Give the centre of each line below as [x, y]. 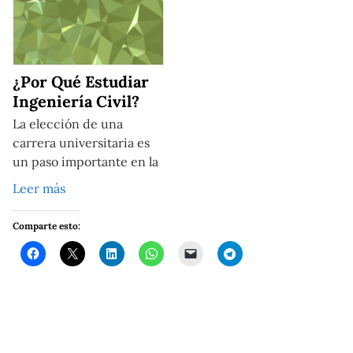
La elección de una [68, 124]
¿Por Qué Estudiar [81, 82]
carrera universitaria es [81, 143]
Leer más [39, 189]
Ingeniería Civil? [76, 102]
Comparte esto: [46, 226]
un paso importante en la [85, 162]
